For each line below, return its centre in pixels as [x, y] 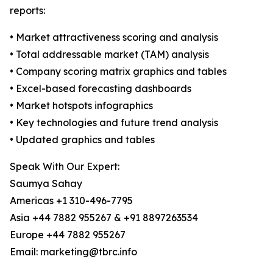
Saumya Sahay [46, 184]
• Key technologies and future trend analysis [114, 123]
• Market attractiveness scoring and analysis [114, 37]
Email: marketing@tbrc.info [73, 252]
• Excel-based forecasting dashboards [101, 89]
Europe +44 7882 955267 [68, 235]
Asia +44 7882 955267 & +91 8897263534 [104, 218]
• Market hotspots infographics [81, 106]
